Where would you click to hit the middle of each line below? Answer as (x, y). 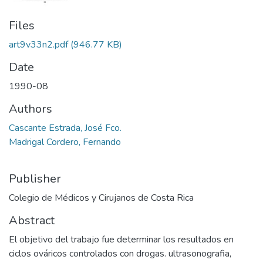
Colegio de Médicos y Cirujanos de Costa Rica (101, 198)
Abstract (32, 221)
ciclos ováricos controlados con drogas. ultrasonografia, (120, 254)
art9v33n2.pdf (38, 45)
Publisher (35, 179)
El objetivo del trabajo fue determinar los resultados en (121, 240)
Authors (31, 109)
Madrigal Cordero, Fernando (65, 142)
